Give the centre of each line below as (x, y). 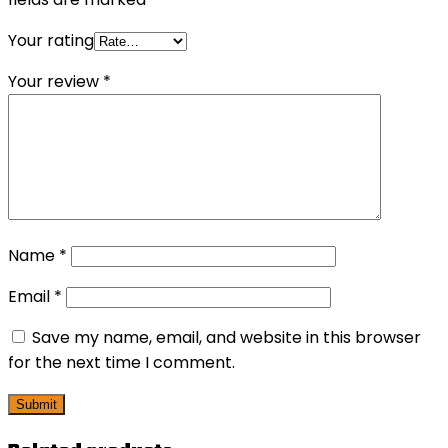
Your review (55, 82)
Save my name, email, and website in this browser (226, 338)
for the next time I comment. (121, 363)
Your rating (51, 41)
